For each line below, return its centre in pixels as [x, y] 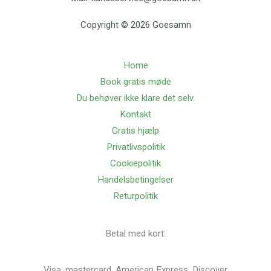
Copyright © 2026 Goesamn [135, 25]
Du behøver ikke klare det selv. [135, 98]
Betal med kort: [135, 234]
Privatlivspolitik [135, 147]
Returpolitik [135, 196]
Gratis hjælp [135, 131]
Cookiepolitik [135, 164]
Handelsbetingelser [135, 180]
